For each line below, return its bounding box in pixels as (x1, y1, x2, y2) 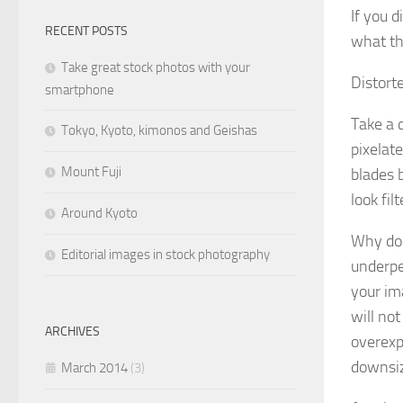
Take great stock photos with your (61, 59, 250, 76)
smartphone (45, 82, 114, 99)
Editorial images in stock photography (61, 246, 270, 264)
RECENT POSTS (45, 23, 128, 40)
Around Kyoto (61, 205, 138, 222)
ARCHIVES (45, 324, 100, 340)
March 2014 (61, 360, 128, 377)
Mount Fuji (61, 164, 121, 181)
